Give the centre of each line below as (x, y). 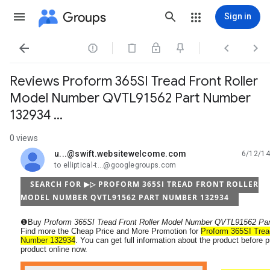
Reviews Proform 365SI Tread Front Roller (134, 81)
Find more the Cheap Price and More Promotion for (109, 231)
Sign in (238, 16)
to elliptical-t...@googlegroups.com (115, 165)
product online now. (54, 249)
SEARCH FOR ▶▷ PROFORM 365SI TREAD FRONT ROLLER (144, 184)
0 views (24, 138)
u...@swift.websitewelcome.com (121, 154)
